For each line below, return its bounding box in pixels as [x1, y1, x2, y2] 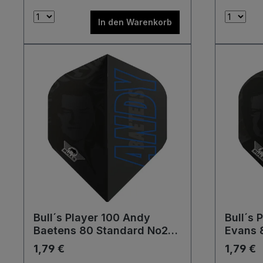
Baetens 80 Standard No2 [33, 224, 168, 237]
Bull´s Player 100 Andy [33, 211, 150, 224]
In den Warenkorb [98, 17, 173, 27]
